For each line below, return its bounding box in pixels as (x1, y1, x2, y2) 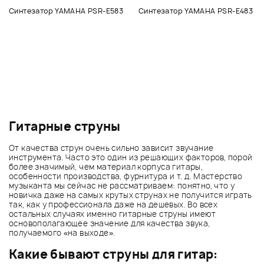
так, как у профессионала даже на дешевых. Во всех (9, 199, 218, 210)
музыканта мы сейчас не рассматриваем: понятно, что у (9, 180, 235, 192)
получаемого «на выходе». (9, 227, 115, 239)
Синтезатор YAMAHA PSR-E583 (9, 5, 124, 16)
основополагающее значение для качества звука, (9, 218, 210, 229)
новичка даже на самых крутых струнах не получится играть (9, 190, 252, 201)
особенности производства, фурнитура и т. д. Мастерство (9, 171, 243, 182)
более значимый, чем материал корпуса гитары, (9, 161, 203, 173)
